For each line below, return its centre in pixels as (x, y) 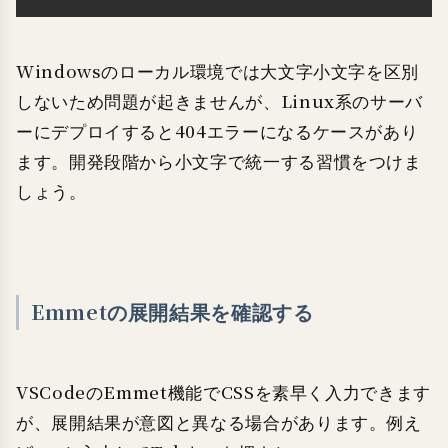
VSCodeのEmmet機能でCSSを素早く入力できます (223, 393)
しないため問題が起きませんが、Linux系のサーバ (219, 102)
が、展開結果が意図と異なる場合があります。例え (219, 423)
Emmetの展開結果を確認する (172, 313)
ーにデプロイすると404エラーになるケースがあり (217, 132)
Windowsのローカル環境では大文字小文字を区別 (217, 72)
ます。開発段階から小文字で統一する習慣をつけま (219, 162)
